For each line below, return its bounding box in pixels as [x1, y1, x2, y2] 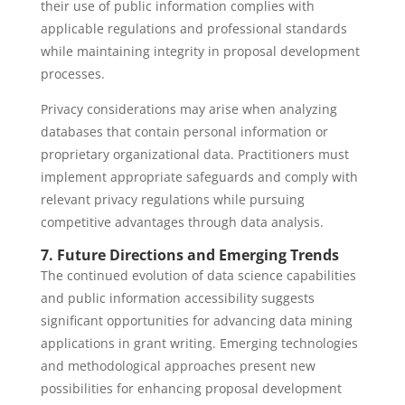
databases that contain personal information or [40, 123, 328, 140]
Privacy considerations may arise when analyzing [40, 100, 337, 118]
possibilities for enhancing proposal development [40, 380, 342, 397]
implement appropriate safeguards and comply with [40, 168, 358, 185]
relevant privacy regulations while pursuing [40, 191, 305, 208]
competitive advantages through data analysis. [40, 213, 324, 231]
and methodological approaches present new [40, 357, 316, 374]
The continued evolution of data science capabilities [40, 267, 356, 284]
